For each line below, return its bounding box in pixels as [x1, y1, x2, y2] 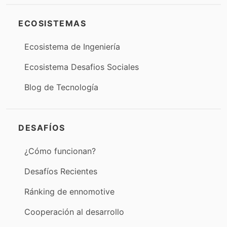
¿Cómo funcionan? [24, 146, 96, 156]
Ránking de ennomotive [24, 186, 115, 197]
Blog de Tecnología [24, 82, 98, 92]
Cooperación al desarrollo [24, 207, 124, 217]
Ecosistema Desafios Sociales [24, 62, 139, 72]
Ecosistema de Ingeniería [24, 42, 120, 52]
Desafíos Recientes [24, 166, 97, 176]
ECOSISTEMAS [18, 18, 87, 28]
